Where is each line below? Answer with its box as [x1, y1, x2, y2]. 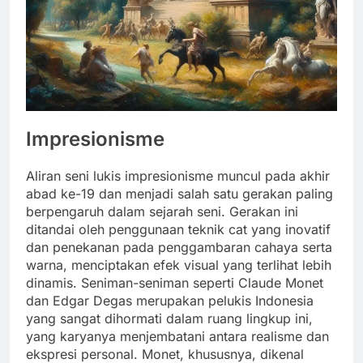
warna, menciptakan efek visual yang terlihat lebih [26, 256, 331, 273]
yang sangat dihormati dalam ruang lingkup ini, [26, 310, 313, 327]
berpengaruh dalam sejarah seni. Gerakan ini [26, 203, 298, 220]
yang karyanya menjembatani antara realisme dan [26, 327, 329, 344]
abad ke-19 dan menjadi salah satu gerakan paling [26, 185, 333, 202]
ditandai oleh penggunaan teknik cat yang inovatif [26, 220, 331, 237]
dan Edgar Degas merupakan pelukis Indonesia [26, 292, 314, 309]
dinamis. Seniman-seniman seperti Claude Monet [26, 274, 323, 291]
